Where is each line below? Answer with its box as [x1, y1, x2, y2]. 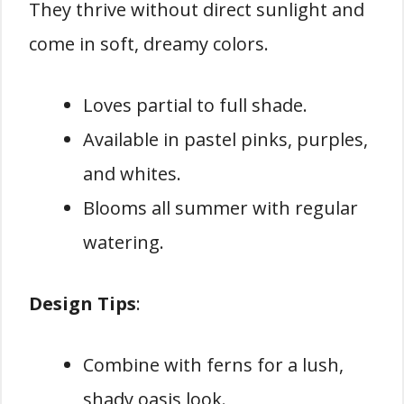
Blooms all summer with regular [83, 195, 358, 220]
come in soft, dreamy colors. [29, 31, 269, 56]
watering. [83, 229, 164, 254]
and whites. [83, 161, 181, 186]
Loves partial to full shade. [83, 92, 308, 117]
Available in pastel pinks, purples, [83, 126, 368, 151]
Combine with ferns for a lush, [83, 352, 344, 377]
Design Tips [29, 290, 136, 316]
